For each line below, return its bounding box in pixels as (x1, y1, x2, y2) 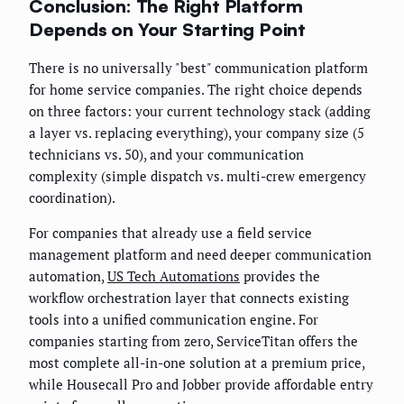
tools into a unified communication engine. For (29, 309, 318, 328)
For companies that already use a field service (29, 223, 312, 242)
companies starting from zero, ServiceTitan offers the (29, 331, 358, 350)
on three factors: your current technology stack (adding (29, 101, 371, 120)
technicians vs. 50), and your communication (29, 144, 304, 163)
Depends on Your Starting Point (29, 18, 306, 41)
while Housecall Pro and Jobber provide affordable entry (29, 374, 373, 393)
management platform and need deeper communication (29, 244, 372, 263)
